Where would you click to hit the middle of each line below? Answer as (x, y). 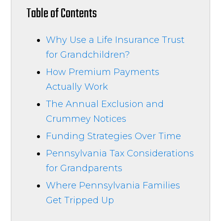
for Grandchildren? (88, 55)
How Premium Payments (103, 72)
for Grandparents (84, 168)
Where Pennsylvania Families (113, 185)
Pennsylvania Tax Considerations (120, 153)
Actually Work (77, 87)
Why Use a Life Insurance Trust (115, 40)
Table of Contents (62, 14)
